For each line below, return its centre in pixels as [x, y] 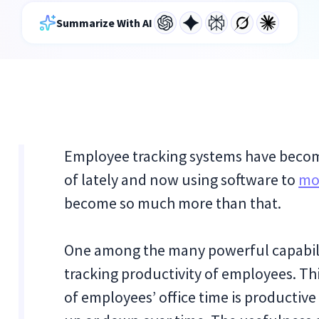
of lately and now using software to [182, 179]
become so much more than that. [173, 203]
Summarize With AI [104, 23]
